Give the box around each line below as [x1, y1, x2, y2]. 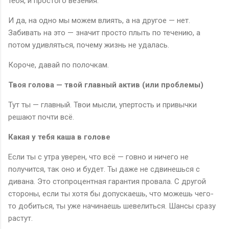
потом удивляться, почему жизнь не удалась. [8, 40, 169, 50]
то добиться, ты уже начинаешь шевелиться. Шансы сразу [8, 201, 216, 211]
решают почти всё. [8, 112, 74, 122]
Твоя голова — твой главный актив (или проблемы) [8, 80, 203, 89]
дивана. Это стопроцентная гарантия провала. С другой [8, 176, 206, 186]
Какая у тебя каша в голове [8, 132, 110, 142]
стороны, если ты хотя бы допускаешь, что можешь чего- [8, 189, 214, 198]
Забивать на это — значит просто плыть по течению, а [8, 28, 200, 37]
